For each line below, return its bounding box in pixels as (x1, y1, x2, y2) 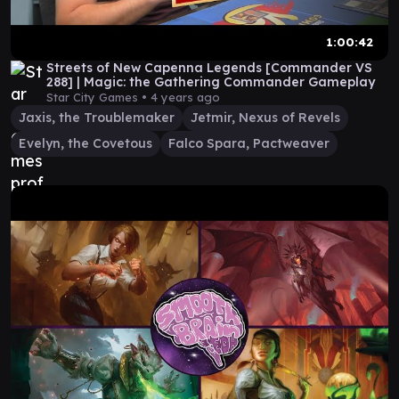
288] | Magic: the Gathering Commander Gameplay (46, 74, 375, 90)
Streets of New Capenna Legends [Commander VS (46, 60, 372, 76)
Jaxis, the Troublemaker (19, 110, 175, 126)
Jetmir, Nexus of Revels (191, 110, 340, 126)
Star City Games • (46, 90, 151, 104)
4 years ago (151, 90, 220, 104)
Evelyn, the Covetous (19, 135, 152, 151)
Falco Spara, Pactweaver (168, 135, 330, 151)
